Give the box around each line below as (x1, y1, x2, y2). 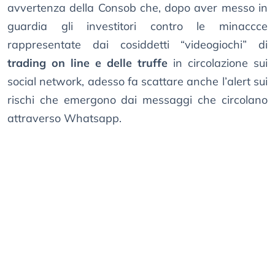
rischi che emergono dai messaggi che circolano (7, 93, 268, 107)
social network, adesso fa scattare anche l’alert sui (7, 74, 268, 89)
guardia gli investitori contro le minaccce (7, 19, 268, 34)
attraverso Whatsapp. (7, 111, 122, 126)
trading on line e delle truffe (7, 56, 168, 71)
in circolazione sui (168, 56, 268, 71)
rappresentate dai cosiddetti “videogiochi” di (7, 37, 268, 52)
